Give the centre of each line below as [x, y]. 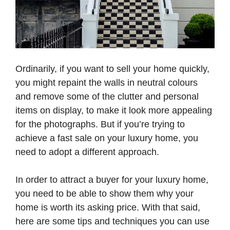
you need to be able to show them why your [104, 194]
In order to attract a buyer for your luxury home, [112, 180]
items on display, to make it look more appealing [114, 111]
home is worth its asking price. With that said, [108, 208]
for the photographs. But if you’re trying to [100, 124]
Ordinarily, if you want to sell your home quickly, [112, 69]
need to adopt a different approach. [87, 152]
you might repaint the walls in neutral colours [107, 83]
